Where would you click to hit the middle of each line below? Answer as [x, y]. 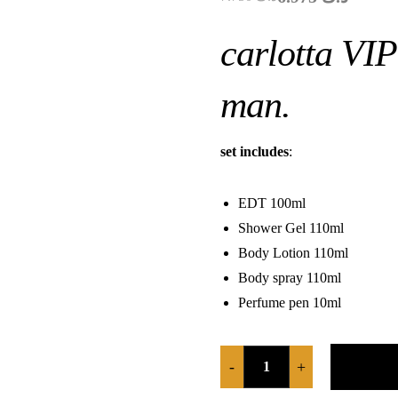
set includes [255, 151]
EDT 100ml [272, 203]
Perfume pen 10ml [290, 302]
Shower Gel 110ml [291, 228]
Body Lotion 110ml [294, 253]
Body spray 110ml [290, 278]
